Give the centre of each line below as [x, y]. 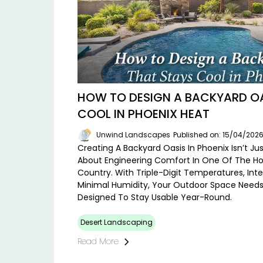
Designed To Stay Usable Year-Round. [155, 198]
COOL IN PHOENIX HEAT [144, 114]
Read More [98, 242]
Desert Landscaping [117, 222]
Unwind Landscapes [133, 135]
